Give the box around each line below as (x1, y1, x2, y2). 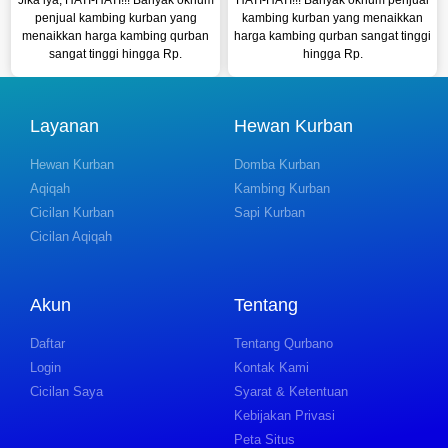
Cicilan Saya (30, 383, 103, 399)
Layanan (30, 115, 99, 136)
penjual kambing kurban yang (34, 10, 197, 25)
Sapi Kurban (234, 204, 305, 220)
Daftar (30, 335, 65, 351)
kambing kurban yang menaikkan (242, 10, 423, 25)
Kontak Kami (234, 359, 309, 375)
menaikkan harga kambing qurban (22, 28, 209, 43)
